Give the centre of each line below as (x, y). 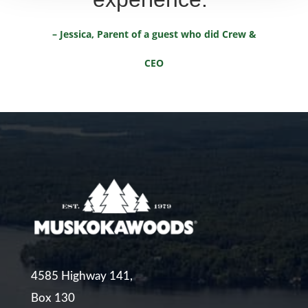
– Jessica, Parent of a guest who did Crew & (154, 34)
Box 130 (53, 298)
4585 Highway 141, (81, 276)
